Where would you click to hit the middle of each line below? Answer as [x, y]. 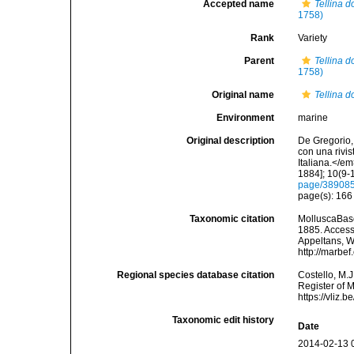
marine [313, 118]
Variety [313, 38]
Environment [246, 118]
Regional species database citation [196, 275]
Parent [260, 61]
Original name [243, 95]
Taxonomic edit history [224, 320]
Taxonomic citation [232, 219]
